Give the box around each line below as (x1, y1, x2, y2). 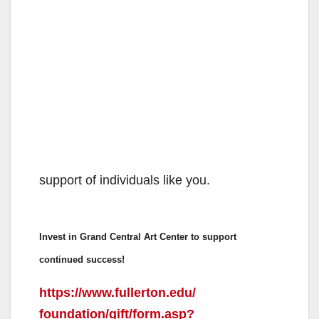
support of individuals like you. (39, 173, 210, 188)
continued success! (39, 254, 125, 266)
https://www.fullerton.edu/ (39, 286, 196, 300)
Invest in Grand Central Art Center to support (39, 231, 236, 243)
